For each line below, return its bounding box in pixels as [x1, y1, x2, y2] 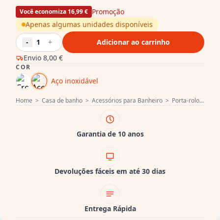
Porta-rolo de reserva [172, 96, 199, 105]
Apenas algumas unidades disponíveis [26, 20, 153, 29]
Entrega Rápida [84, 204, 136, 213]
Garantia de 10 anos [76, 129, 144, 138]
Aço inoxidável [51, 76, 98, 85]
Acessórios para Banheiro [92, 96, 163, 105]
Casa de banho [42, 96, 82, 105]
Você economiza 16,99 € [20, 7, 88, 16]
